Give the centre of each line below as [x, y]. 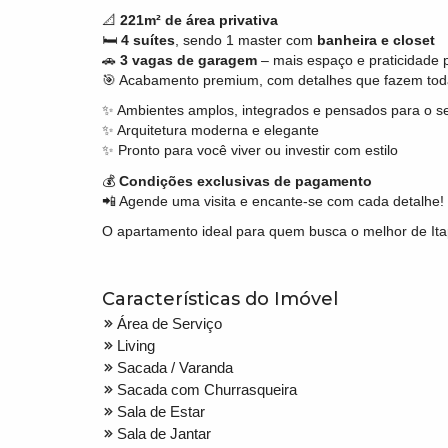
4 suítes [148, 39]
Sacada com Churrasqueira [207, 389]
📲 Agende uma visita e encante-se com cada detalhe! [273, 200]
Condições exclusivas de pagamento [245, 180]
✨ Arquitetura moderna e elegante [210, 130]
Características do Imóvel [220, 298]
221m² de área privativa [199, 19]
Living [136, 345]
